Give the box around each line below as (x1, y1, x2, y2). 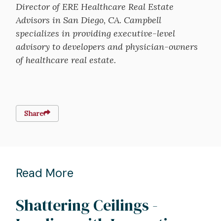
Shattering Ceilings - (16, 194, 158, 216)
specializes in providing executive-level (16, 28, 175, 39)
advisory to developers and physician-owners (16, 41, 198, 52)
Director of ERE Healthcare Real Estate (16, 1, 174, 12)
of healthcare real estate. (16, 54, 116, 66)
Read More (16, 165, 74, 181)
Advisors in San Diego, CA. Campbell (16, 14, 161, 26)
